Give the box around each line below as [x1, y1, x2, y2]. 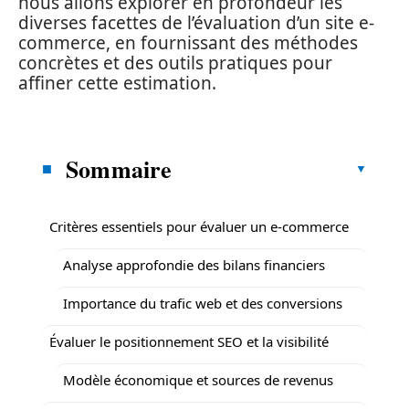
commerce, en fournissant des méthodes [18, 31, 358, 55]
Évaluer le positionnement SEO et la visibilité [49, 331, 329, 351]
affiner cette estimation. [18, 71, 216, 95]
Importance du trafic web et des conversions [63, 293, 342, 312]
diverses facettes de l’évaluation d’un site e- [18, 11, 374, 35]
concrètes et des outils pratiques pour [18, 51, 332, 75]
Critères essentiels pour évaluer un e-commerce [49, 216, 349, 236]
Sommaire [66, 151, 173, 186]
